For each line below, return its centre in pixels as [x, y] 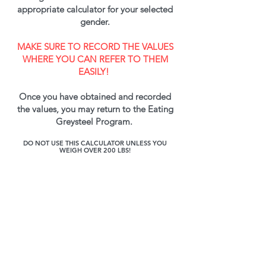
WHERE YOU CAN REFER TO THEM [95, 59]
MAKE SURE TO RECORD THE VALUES [95, 47]
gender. [95, 22]
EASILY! [95, 72]
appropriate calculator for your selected [95, 9]
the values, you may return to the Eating [95, 109]
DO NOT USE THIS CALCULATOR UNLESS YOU [95, 143]
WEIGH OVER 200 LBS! [95, 150]
